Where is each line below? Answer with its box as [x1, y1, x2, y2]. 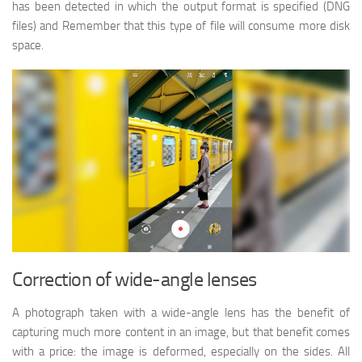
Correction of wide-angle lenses [12, 267, 257, 292]
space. [12, 38, 44, 53]
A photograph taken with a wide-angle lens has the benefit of [12, 305, 350, 321]
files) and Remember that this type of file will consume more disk [12, 19, 350, 33]
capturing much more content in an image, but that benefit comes [12, 325, 350, 340]
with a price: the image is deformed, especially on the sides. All [12, 344, 350, 360]
